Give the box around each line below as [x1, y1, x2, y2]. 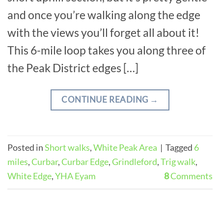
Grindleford [112, 156, 157, 167]
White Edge [7, 170, 52, 182]
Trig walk [161, 156, 195, 167]
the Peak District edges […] [7, 61, 138, 75]
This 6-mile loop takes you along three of [7, 43, 206, 57]
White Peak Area [93, 142, 157, 153]
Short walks [45, 142, 90, 153]
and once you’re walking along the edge [7, 8, 200, 22]
